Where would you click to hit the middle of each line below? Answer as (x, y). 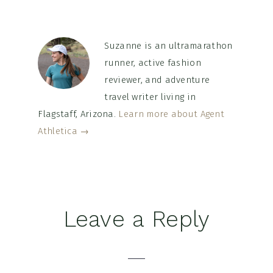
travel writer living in (150, 97)
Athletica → (64, 131)
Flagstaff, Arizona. (78, 114)
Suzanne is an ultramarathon (168, 46)
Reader (45, 216)
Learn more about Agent (172, 114)
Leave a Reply (136, 219)
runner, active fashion (153, 63)
